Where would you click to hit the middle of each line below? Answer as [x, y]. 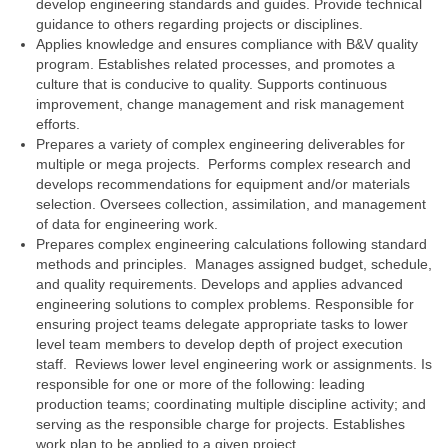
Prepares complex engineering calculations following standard [231, 244]
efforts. [58, 124]
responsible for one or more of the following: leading [200, 384]
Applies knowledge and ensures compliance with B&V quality [227, 44]
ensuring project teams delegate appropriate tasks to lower [222, 324]
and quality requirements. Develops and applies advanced [219, 284]
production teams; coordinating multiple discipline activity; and [231, 404]
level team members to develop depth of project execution [219, 344]
